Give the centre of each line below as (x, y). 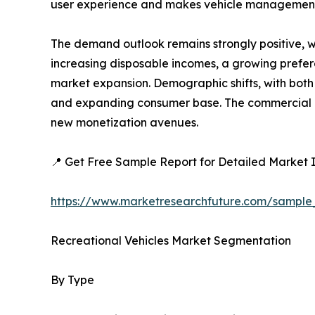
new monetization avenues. (124, 123)
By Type (72, 280)
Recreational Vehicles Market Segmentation (171, 241)
